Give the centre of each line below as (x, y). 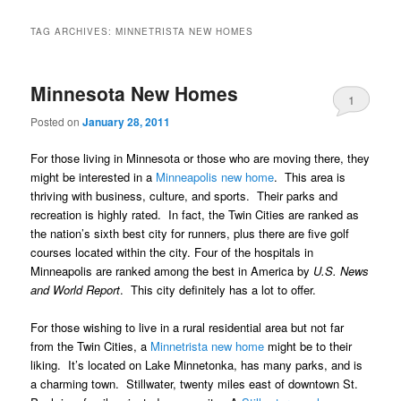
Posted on (57, 121)
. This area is (310, 176)
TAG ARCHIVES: (73, 32)
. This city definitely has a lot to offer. (218, 289)
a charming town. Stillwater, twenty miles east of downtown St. (195, 383)
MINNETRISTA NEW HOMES (185, 32)
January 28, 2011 (127, 121)
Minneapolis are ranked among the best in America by (172, 270)
